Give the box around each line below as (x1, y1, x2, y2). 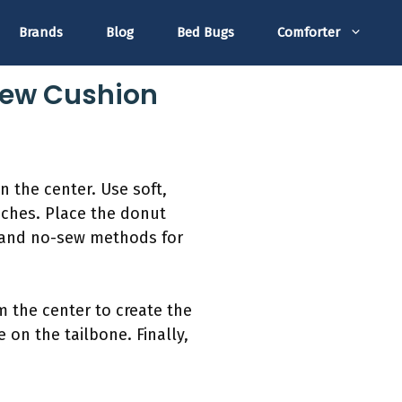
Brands (19, 24, 63, 41)
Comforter (277, 24, 340, 41)
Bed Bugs (177, 24, 234, 41)
